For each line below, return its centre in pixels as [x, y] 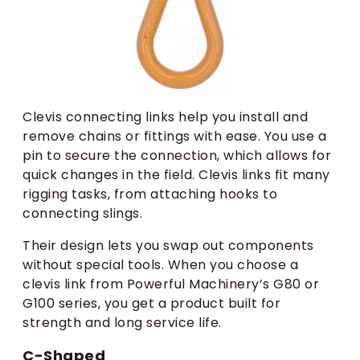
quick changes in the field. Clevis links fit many [176, 174]
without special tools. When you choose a [160, 264]
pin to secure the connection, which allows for [177, 155]
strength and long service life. [122, 322]
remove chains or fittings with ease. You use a [174, 136]
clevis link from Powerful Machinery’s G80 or [171, 284]
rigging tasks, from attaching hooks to [150, 194]
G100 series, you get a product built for [151, 303]
